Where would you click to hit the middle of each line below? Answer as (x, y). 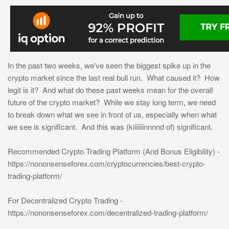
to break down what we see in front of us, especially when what (112, 114)
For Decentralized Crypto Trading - (65, 200)
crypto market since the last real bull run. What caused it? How (114, 78)
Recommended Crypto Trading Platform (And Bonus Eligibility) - (114, 151)
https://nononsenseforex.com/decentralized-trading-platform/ (108, 213)
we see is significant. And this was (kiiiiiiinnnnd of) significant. (110, 127)
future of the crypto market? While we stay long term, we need (112, 102)
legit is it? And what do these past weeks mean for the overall (110, 90)
